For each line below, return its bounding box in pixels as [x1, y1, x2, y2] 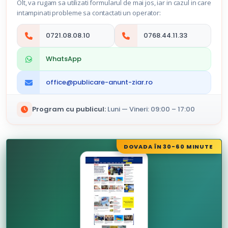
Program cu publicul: [32, 104, 106, 114]
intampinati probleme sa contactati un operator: [17, 8, 161, 17]
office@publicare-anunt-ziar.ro [46, 77, 153, 87]
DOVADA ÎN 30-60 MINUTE [123, 142, 213, 151]
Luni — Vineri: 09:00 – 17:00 [107, 104, 195, 114]
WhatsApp [46, 54, 81, 64]
